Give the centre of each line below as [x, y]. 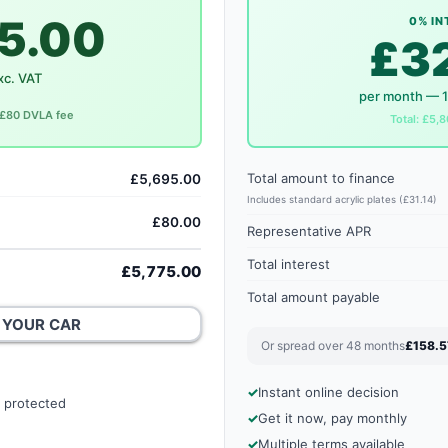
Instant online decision [328, 392]
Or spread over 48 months [332, 345]
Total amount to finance [320, 178]
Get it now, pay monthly [332, 418]
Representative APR [308, 231]
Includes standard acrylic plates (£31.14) [341, 199]
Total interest [288, 264]
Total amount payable [313, 297]
